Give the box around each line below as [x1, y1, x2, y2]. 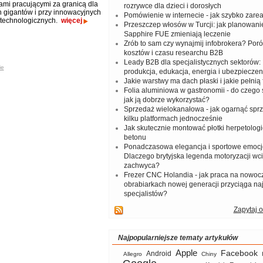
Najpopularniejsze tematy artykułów [117, 234, 238, 242]
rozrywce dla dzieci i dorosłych [123, 2, 221, 10]
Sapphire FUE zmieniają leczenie [123, 30, 231, 38]
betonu [123, 133, 146, 141]
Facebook [221, 248, 258, 258]
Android [146, 249, 171, 258]
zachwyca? [123, 161, 160, 170]
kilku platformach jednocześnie [123, 114, 222, 123]
